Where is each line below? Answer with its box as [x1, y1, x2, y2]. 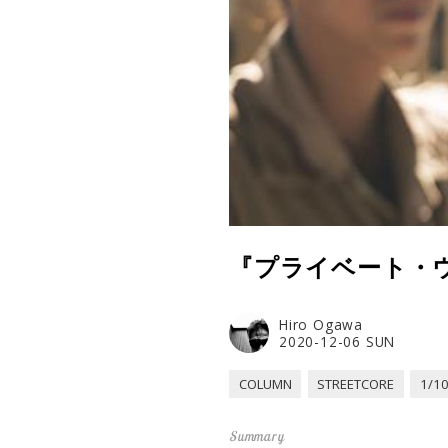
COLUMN [238, 374, 292, 393]
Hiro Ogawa [279, 315, 363, 335]
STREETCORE [317, 374, 395, 393]
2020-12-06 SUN [279, 332, 396, 352]
